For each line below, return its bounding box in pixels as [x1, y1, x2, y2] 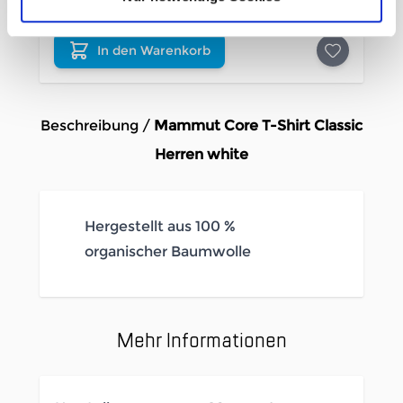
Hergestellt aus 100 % [85, 218, 236, 236]
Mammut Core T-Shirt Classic [154, 117, 363, 135]
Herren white [155, 146, 248, 164]
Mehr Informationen [116, 326, 287, 355]
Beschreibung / [40, 117, 154, 135]
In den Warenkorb [97, 42, 210, 59]
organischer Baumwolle [85, 243, 255, 261]
